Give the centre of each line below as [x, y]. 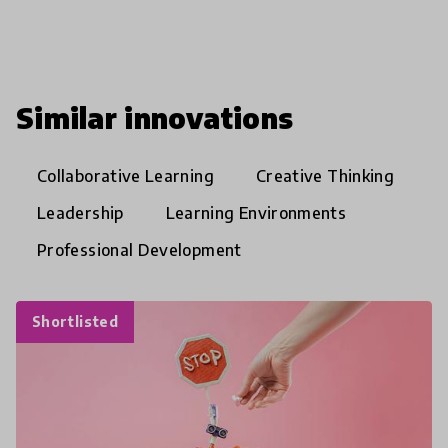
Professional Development [139, 250]
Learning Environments [256, 213]
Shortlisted [75, 322]
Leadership [80, 213]
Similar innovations [155, 118]
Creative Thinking [325, 176]
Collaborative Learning [125, 176]
